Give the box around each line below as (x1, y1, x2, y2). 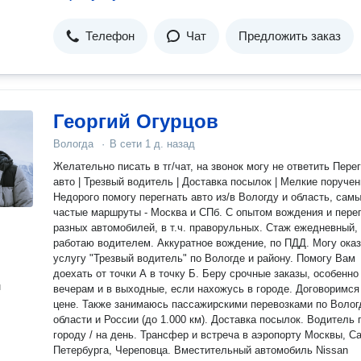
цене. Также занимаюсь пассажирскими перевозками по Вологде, (53, 298, 82, 310)
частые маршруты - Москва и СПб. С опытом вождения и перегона (53, 206, 144, 218)
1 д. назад (145, 138, 195, 150)
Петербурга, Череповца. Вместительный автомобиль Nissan (53, 344, 348, 356)
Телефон (85, 29, 135, 43)
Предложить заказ (239, 29, 341, 43)
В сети (110, 138, 145, 150)
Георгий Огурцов (53, 110, 218, 132)
